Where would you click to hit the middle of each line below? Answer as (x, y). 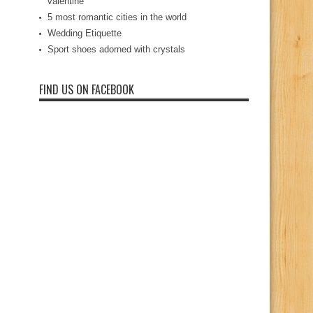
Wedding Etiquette (85, 33)
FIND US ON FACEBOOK (87, 89)
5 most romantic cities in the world (117, 17)
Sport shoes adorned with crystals (116, 49)
